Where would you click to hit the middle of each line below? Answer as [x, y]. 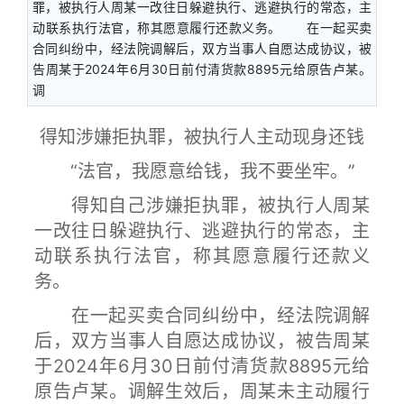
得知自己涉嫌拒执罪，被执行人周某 [202, 206]
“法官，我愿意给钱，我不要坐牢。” [195, 171]
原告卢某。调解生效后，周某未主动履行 [202, 391]
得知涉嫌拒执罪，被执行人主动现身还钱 [202, 137]
